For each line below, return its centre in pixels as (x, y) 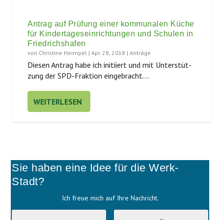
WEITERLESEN (58, 101)
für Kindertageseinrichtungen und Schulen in (110, 33)
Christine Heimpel (63, 53)
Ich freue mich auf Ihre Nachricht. (110, 198)
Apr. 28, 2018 (109, 53)
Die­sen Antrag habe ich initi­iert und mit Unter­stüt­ (110, 65)
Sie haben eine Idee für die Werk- (95, 167)
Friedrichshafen (57, 43)
